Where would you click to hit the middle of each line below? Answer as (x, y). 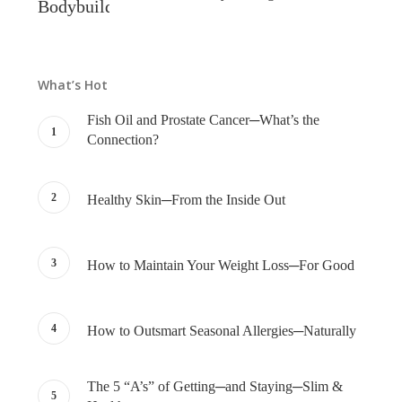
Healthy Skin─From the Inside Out (186, 199)
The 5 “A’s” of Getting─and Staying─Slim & (214, 386)
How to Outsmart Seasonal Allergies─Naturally (221, 330)
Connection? (122, 140)
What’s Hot (72, 84)
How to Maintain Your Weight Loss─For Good (220, 265)
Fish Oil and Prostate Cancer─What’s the (203, 120)
